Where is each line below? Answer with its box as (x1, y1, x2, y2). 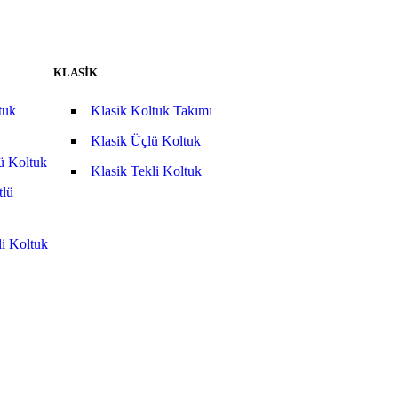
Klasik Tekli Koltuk (90, 163, 202, 179)
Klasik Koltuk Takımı (90, 103, 212, 118)
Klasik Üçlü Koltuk (90, 133, 201, 148)
